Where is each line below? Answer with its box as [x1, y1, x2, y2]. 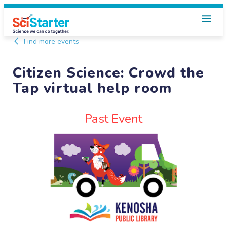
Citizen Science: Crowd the [13, 63, 205, 83]
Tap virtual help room [13, 79, 172, 98]
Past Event [85, 110, 142, 127]
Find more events [22, 36, 80, 46]
